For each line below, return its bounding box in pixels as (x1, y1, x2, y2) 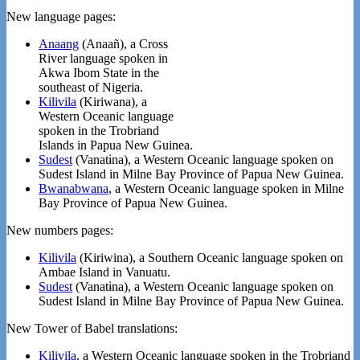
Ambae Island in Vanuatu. (39, 264, 170, 279)
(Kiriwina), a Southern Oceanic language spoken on (76, 250, 343, 264)
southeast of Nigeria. (39, 80, 143, 94)
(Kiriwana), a (76, 94, 147, 108)
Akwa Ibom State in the (39, 65, 159, 80)
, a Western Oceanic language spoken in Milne (108, 181, 344, 195)
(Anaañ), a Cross (79, 36, 168, 51)
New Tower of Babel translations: (6, 321, 178, 335)
